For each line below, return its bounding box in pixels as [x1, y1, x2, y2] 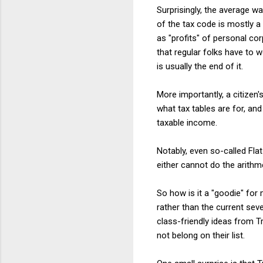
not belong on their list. [157, 230, 245, 241]
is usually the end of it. [157, 60, 243, 72]
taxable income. [157, 117, 217, 128]
